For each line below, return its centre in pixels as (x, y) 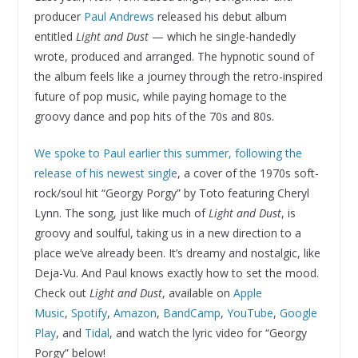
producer (59, 16)
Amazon (135, 312)
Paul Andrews (119, 16)
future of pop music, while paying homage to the (160, 96)
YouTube (250, 312)
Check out (62, 292)
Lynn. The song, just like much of (121, 213)
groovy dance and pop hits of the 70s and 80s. (154, 116)
